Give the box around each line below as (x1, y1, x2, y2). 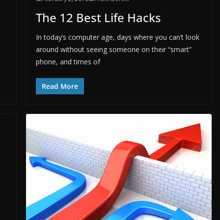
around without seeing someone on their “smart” (35, 44, 192, 54)
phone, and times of (35, 56, 100, 66)
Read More (41, 81, 78, 91)
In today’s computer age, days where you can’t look (35, 32, 199, 42)
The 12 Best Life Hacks (35, 9, 161, 26)
